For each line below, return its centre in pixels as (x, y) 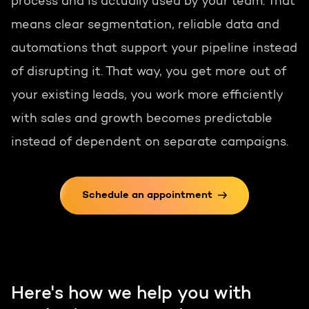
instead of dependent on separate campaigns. (150, 143)
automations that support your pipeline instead (154, 49)
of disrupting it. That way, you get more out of (149, 73)
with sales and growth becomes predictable (142, 120)
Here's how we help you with (131, 295)
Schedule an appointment (147, 196)
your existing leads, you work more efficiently (147, 96)
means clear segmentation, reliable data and (145, 26)
